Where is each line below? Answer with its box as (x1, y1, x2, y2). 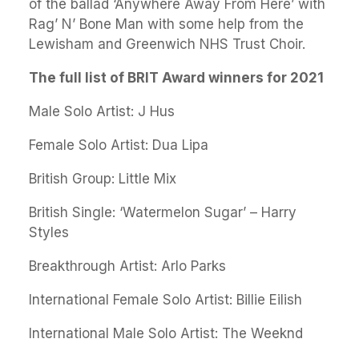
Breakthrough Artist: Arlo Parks (29, 258, 226, 274)
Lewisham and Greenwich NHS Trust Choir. (29, 36, 305, 52)
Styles (29, 224, 69, 240)
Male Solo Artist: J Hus (29, 103, 175, 119)
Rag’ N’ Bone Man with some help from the (29, 16, 304, 32)
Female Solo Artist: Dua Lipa (29, 137, 208, 153)
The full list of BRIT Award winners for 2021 (29, 70, 324, 86)
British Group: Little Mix (29, 171, 176, 187)
